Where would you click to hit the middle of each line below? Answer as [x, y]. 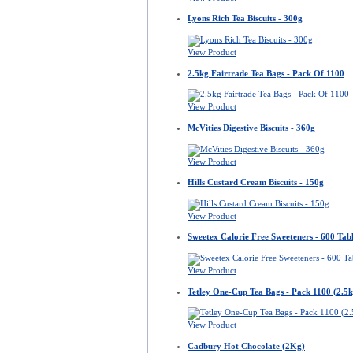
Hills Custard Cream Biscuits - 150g [256, 182]
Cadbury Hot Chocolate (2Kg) [246, 346]
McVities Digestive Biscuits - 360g [251, 127]
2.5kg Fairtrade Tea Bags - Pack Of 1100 [266, 73]
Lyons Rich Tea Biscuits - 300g [245, 19]
